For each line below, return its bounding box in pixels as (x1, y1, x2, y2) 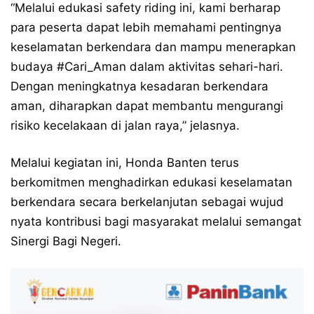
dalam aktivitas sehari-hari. (126, 59, 283, 74)
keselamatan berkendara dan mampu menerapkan (11, 39, 296, 54)
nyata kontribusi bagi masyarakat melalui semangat (11, 214, 301, 228)
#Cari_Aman (57, 59, 126, 74)
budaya (11, 59, 57, 74)
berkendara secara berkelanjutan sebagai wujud (11, 194, 284, 209)
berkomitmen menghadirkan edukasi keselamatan (11, 175, 292, 189)
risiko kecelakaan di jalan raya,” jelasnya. (11, 118, 240, 132)
